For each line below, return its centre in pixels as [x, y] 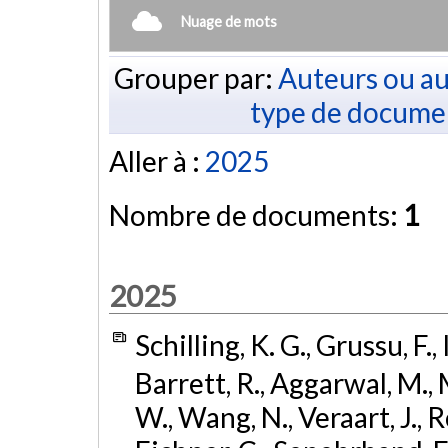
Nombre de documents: [256, 215]
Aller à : [157, 161]
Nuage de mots [229, 21]
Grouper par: [195, 77]
